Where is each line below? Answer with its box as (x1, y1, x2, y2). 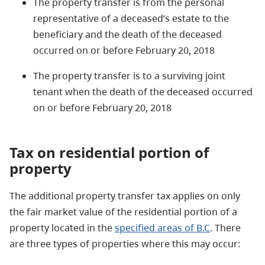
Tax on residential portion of (9, 142, 209, 162)
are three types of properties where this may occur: (9, 237, 240, 250)
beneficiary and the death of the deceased (33, 27, 222, 41)
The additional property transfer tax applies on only (9, 189, 240, 202)
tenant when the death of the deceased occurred (33, 85, 253, 98)
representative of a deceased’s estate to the (33, 11, 229, 25)
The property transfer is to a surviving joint (33, 69, 225, 82)
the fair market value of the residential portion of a (9, 205, 237, 218)
